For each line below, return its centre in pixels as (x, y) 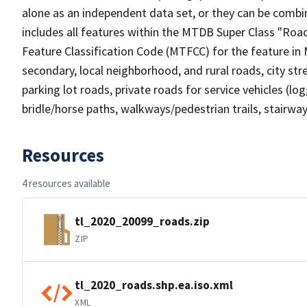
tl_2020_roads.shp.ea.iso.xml (154, 285)
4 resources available (66, 183)
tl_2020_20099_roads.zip (142, 221)
